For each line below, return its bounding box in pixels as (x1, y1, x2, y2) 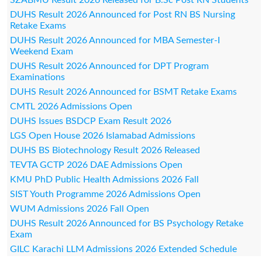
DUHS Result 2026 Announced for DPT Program (9, 61, 209, 71)
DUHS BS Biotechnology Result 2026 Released (9, 145, 200, 155)
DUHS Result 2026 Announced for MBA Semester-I (9, 35, 220, 45)
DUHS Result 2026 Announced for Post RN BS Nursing (9, 9, 235, 19)
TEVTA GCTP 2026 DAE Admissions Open (9, 160, 182, 170)
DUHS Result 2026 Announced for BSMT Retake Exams (9, 87, 237, 96)
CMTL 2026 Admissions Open (9, 101, 132, 111)
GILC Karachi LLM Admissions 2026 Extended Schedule (9, 244, 237, 254)
